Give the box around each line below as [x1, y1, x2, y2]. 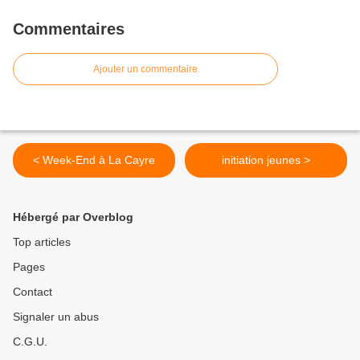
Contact [13, 285, 52, 299]
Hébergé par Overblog [13, 211, 133, 224]
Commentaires [13, 20, 125, 39]
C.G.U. [13, 335, 47, 349]
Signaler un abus [13, 310, 99, 324]
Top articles [13, 235, 71, 249]
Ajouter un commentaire [93, 63, 198, 76]
